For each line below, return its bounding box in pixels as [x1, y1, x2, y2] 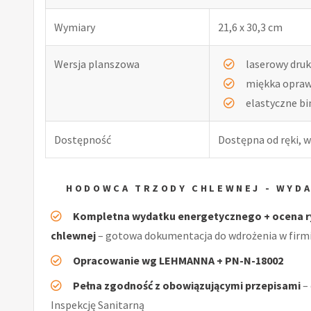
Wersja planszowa [54, 56, 140, 71]
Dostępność [54, 132, 111, 146]
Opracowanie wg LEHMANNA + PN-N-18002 [73, 253, 283, 267]
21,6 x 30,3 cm [218, 19, 283, 34]
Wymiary [54, 19, 95, 34]
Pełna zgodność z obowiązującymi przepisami [73, 278, 301, 292]
